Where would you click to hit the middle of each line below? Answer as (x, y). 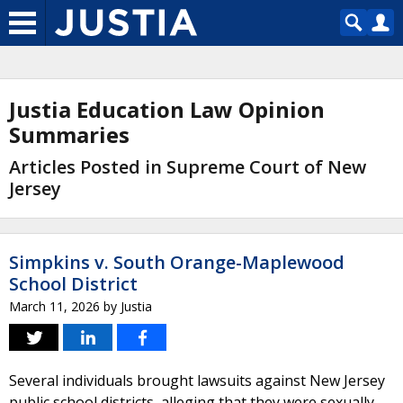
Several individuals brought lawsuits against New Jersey (197, 381)
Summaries (69, 134)
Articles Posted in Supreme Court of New (188, 167)
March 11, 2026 (54, 306)
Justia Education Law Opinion (167, 109)
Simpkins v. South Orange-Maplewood (177, 262)
